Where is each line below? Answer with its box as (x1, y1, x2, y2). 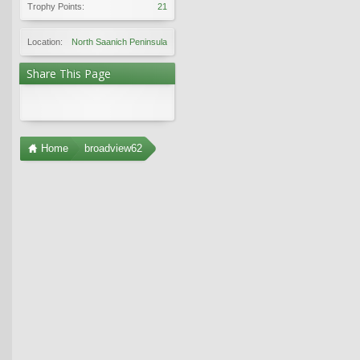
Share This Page (27, 65, 111, 81)
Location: (27, 36, 63, 47)
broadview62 (84, 141, 142, 154)
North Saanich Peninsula (72, 36, 167, 47)
